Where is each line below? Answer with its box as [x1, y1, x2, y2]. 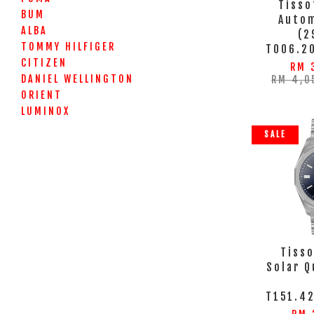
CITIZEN [21, 57, 67, 69]
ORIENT [21, 89, 62, 101]
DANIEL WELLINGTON [21, 73, 134, 85]
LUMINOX [21, 105, 70, 117]
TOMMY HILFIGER [21, 41, 116, 53]
